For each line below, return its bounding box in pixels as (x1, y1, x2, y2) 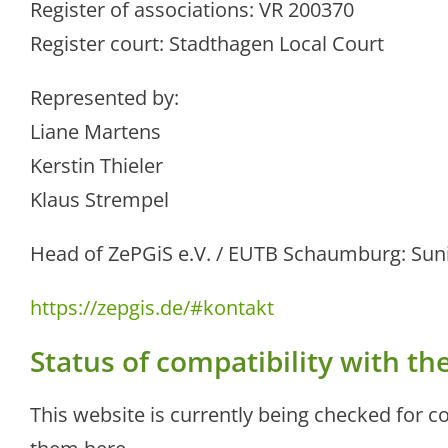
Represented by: (30, 84, 179, 112)
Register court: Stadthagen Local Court (30, 30, 384, 58)
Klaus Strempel (30, 186, 169, 214)
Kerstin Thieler (30, 152, 163, 180)
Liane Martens (30, 118, 161, 146)
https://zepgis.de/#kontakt (30, 294, 274, 322)
